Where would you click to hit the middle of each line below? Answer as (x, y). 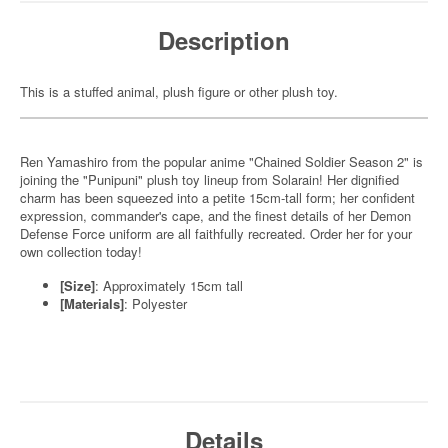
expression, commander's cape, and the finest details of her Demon (215, 215)
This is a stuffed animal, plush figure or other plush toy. (179, 91)
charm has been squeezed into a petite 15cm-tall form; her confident (217, 197)
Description (224, 40)
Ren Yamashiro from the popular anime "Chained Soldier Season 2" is (221, 161)
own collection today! (81, 251)
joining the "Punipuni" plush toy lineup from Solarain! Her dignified (209, 179)
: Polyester (155, 303)
